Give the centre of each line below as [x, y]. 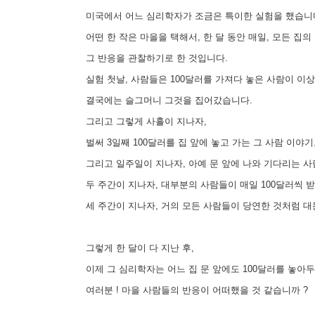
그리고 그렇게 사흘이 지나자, [143, 121]
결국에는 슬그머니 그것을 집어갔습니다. [166, 100]
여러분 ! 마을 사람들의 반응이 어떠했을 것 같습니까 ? [194, 290]
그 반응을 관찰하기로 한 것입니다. [154, 58]
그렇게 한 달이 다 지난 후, [137, 247]
